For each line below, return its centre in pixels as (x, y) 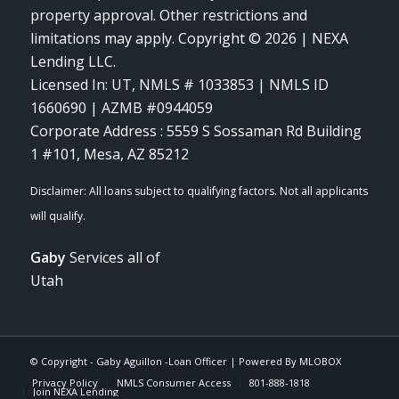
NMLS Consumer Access (173, 382)
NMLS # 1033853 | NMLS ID (233, 85)
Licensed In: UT (81, 85)
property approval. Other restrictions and (168, 16)
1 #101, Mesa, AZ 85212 (109, 155)
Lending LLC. (73, 62)
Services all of (113, 257)
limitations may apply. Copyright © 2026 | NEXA (189, 39)
